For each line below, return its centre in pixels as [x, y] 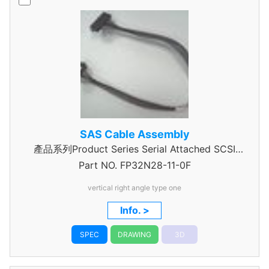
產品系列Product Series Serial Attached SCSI [134, 149]
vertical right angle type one [134, 188]
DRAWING [134, 234]
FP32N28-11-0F [154, 165]
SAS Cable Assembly [134, 134]
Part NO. [98, 165]
